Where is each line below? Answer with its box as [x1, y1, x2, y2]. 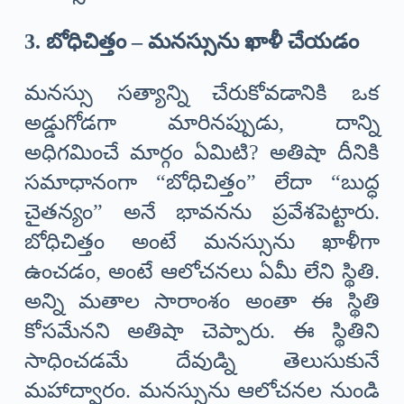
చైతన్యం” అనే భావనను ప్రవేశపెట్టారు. [23, 200, 381, 225]
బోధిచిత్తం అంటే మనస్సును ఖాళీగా [23, 230, 381, 254]
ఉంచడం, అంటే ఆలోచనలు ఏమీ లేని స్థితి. [23, 260, 381, 284]
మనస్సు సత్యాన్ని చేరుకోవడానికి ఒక [23, 81, 381, 106]
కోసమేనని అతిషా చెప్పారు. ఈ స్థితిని [23, 319, 381, 344]
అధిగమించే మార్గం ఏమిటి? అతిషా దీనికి [23, 141, 381, 165]
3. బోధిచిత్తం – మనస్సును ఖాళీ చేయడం [23, 30, 359, 54]
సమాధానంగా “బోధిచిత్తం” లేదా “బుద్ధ [23, 170, 381, 195]
